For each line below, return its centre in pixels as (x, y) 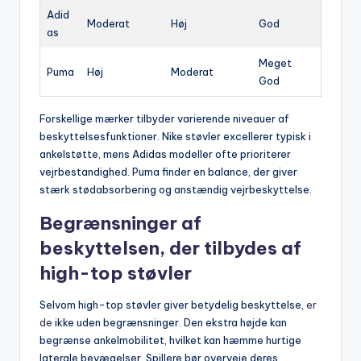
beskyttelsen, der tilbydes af (170, 248)
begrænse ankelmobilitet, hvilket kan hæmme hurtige (170, 340)
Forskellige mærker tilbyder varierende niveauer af (164, 118)
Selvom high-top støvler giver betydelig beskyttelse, (173, 304)
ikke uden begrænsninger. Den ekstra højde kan (170, 322)
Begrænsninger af (120, 223)
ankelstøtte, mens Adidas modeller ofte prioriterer (165, 154)
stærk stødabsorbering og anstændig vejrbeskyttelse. (176, 189)
